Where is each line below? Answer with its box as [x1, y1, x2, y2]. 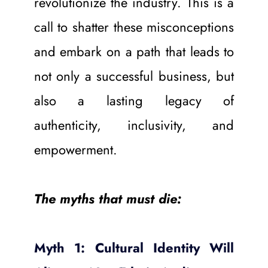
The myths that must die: [33, 188, 181, 208]
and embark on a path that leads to [33, 41, 234, 61]
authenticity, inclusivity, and [33, 115, 234, 135]
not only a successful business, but [33, 66, 234, 86]
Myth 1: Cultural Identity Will [33, 237, 234, 257]
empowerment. [33, 139, 117, 159]
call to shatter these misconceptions [33, 17, 234, 36]
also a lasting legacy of [33, 90, 234, 110]
